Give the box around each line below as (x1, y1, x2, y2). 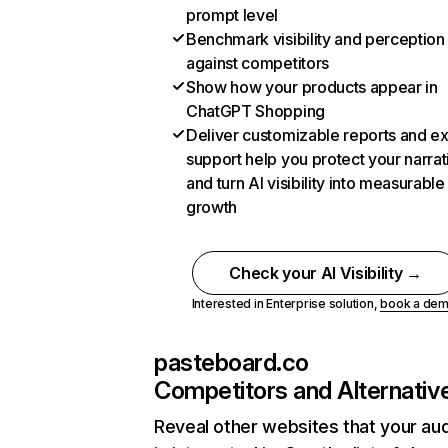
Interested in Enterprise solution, (191, 296, 381, 311)
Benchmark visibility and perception (186, 29, 445, 49)
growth (186, 197, 238, 217)
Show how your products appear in (186, 77, 438, 97)
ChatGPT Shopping (186, 101, 325, 121)
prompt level (186, 5, 279, 25)
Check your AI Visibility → (229, 263, 422, 283)
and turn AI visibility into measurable (186, 173, 445, 193)
